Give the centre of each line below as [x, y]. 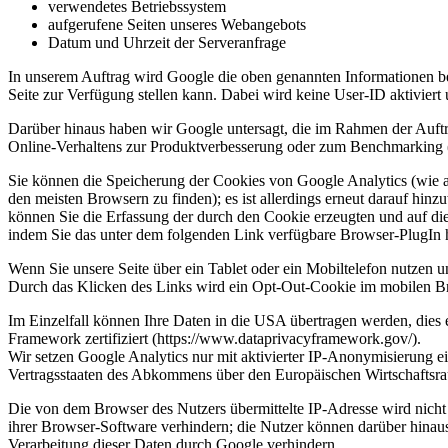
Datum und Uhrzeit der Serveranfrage [167, 43]
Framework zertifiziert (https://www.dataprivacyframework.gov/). [214, 339]
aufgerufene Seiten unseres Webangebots [177, 25]
